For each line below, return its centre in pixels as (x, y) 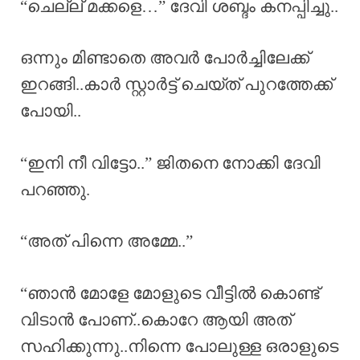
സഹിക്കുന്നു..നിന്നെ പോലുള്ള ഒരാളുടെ (179, 346)
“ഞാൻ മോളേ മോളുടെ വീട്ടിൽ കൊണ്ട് (170, 293)
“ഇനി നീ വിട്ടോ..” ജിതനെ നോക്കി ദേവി (170, 163)
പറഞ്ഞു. (55, 189)
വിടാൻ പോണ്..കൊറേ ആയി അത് (156, 319)
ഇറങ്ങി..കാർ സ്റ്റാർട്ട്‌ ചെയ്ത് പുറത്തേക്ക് (176, 85)
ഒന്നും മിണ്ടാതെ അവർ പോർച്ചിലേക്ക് (165, 58)
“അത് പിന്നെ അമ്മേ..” (106, 241)
